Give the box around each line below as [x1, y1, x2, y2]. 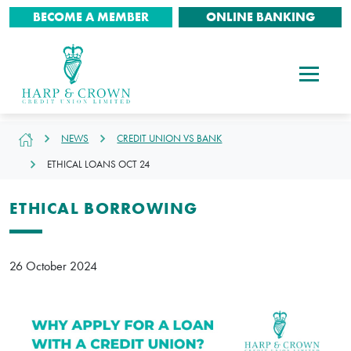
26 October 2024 [9, 258, 97, 275]
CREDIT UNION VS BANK [117, 132, 223, 145]
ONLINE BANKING [205, 8, 315, 25]
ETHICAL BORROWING [9, 197, 198, 219]
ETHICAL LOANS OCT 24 [47, 157, 150, 172]
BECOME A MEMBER [33, 8, 149, 25]
